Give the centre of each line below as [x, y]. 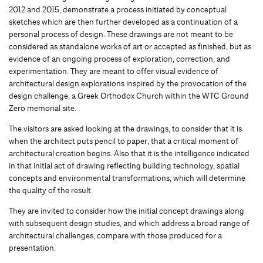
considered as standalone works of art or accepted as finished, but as [130, 46]
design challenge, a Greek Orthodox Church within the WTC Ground [129, 95]
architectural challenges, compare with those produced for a [115, 235]
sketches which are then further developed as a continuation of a [123, 21]
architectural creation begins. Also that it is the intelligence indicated [129, 153]
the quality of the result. [51, 190]
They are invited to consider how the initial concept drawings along [127, 210]
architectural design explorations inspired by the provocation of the [128, 83]
